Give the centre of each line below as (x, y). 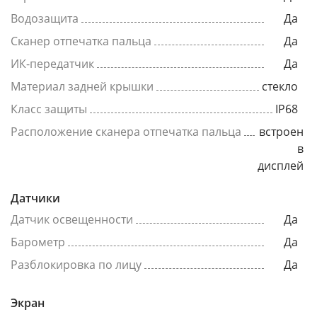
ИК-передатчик (52, 64)
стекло (280, 86)
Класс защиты (49, 109)
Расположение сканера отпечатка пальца (126, 132)
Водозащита (45, 18)
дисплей (281, 166)
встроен (281, 132)
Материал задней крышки (82, 86)
